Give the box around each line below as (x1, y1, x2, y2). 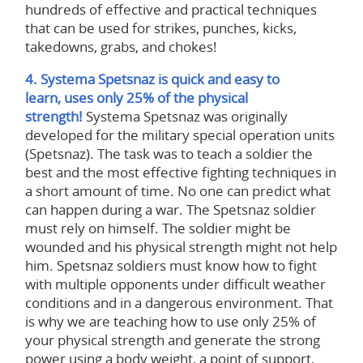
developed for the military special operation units (24, 126, 335, 145)
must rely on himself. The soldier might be (24, 219, 291, 238)
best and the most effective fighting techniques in (24, 163, 336, 182)
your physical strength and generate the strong (24, 331, 320, 350)
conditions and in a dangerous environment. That (24, 293, 333, 313)
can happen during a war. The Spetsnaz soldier (24, 200, 316, 220)
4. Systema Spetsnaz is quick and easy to (24, 70, 280, 89)
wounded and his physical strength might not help (24, 237, 337, 257)
